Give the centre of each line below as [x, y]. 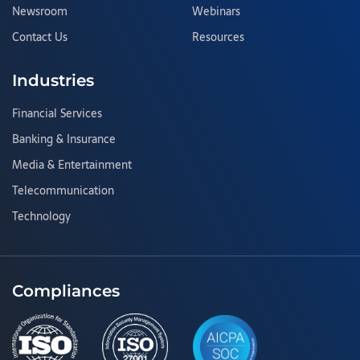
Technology [41, 217]
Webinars [216, 12]
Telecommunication [63, 191]
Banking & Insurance [64, 139]
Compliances [66, 291]
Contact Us [40, 37]
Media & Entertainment [72, 165]
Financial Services [57, 114]
